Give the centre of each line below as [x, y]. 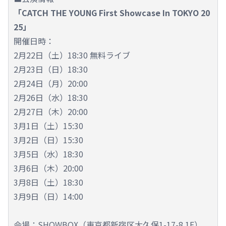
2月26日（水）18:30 [51, 98]
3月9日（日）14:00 [48, 196]
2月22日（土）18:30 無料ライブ [72, 55]
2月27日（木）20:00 [51, 112]
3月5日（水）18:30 [48, 154]
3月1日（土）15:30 [48, 126]
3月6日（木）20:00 [48, 168]
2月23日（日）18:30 [51, 69]
